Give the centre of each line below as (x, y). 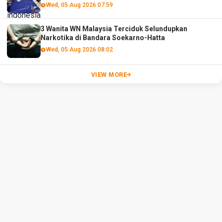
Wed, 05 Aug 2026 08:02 (79, 49)
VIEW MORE (109, 75)
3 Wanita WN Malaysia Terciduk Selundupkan (114, 28)
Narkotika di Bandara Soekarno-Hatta (103, 37)
